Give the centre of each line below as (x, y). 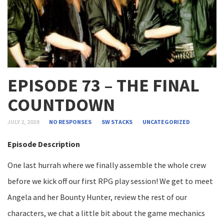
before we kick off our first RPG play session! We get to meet (110, 181)
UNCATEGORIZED (166, 121)
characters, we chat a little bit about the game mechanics (106, 213)
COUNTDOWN (61, 104)
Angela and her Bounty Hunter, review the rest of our (97, 197)
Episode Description (44, 144)
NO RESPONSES (71, 121)
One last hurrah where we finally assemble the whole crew (107, 165)
